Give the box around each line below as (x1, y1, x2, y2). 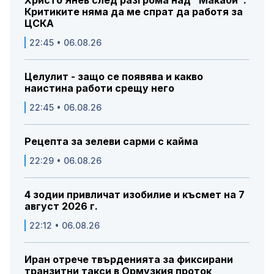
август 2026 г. (24, 200, 98, 213)
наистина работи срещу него (24, 82, 174, 95)
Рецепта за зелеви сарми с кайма (24, 135, 198, 148)
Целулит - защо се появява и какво (24, 70, 203, 83)
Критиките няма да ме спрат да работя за (24, 6, 243, 18)
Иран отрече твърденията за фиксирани (24, 253, 233, 266)
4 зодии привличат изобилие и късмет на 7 (24, 188, 245, 201)
